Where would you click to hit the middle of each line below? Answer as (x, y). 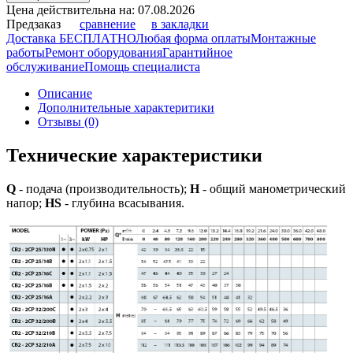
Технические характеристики (134, 156)
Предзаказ (35, 24)
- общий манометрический (273, 189)
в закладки (180, 24)
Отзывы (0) (68, 122)
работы (26, 53)
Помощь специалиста (142, 67)
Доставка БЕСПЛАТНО (71, 39)
